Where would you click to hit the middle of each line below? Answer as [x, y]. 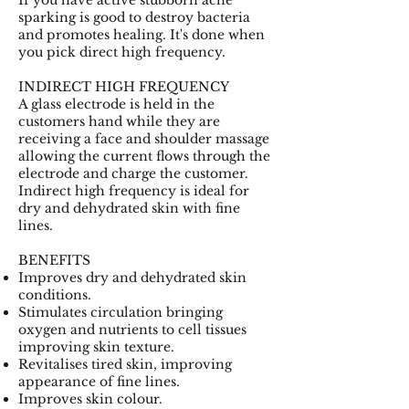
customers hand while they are [119, 121]
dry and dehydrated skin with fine [129, 208]
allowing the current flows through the [144, 156]
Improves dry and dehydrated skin [132, 277]
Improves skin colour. [92, 399]
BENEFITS [56, 260]
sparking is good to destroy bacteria [134, 17]
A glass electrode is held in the [116, 104]
